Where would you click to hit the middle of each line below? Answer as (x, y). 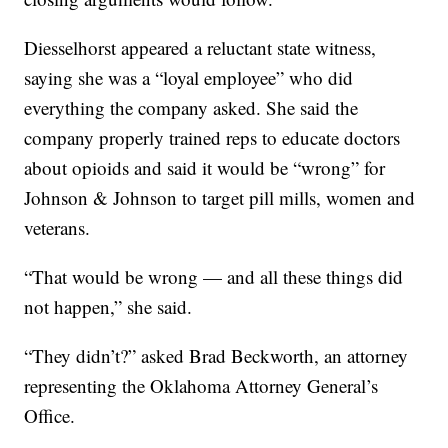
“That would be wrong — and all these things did (214, 276)
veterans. (57, 227)
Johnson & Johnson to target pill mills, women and (220, 197)
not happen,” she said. (108, 306)
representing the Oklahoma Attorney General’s (201, 385)
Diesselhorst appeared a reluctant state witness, (200, 47)
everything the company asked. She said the (191, 107)
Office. (50, 415)
